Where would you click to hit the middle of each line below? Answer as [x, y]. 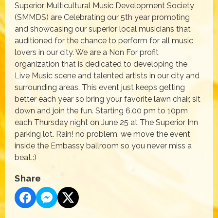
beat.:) [26, 157]
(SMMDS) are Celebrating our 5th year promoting [102, 17]
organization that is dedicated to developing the [101, 64]
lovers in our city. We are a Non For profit [87, 52]
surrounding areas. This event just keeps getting [100, 87]
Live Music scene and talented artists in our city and [107, 75]
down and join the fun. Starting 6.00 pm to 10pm [101, 110]
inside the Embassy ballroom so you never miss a [103, 145]
